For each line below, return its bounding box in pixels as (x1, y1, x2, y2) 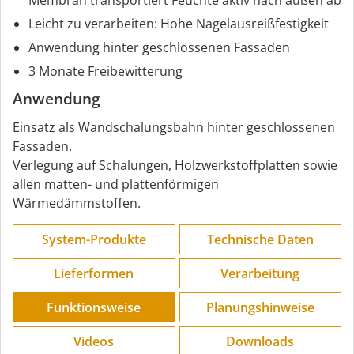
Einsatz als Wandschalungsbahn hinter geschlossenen (13, 118, 335, 136)
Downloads (226, 332, 295, 350)
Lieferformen (54, 264, 134, 282)
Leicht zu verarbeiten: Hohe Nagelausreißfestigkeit (28, 14, 329, 32)
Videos (73, 332, 115, 350)
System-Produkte (41, 230, 146, 248)
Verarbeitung (220, 264, 300, 282)
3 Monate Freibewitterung (28, 62, 183, 80)
